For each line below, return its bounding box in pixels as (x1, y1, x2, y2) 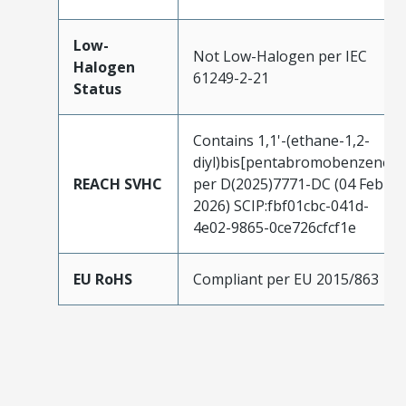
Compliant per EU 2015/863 (193, 268, 379, 289)
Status (73, 78, 121, 99)
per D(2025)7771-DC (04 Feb (193, 173, 383, 194)
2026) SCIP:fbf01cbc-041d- (193, 195, 369, 216)
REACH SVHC (73, 173, 162, 194)
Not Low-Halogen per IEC (193, 45, 367, 66)
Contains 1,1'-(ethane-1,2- (193, 130, 370, 150)
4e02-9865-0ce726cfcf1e (193, 217, 356, 237)
